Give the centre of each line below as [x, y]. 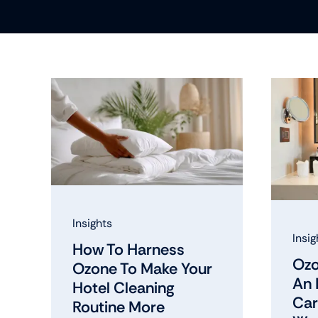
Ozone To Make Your [142, 268]
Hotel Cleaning [123, 287]
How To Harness [128, 249]
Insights [92, 223]
